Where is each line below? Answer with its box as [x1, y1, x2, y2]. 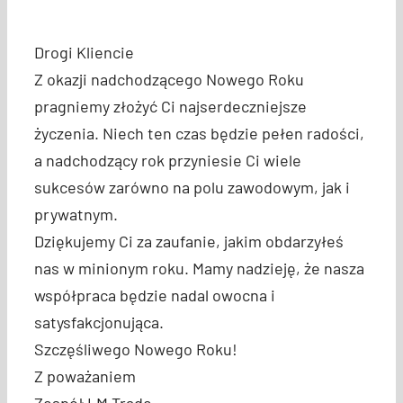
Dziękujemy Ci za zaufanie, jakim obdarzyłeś [33, 231, 344, 251]
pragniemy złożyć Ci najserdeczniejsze [33, 96, 307, 116]
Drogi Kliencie [33, 42, 134, 62]
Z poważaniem [33, 366, 136, 386]
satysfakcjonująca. [33, 312, 164, 332]
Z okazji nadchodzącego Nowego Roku [33, 69, 304, 89]
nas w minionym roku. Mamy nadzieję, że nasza [33, 258, 364, 278]
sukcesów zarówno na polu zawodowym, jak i [33, 177, 350, 197]
